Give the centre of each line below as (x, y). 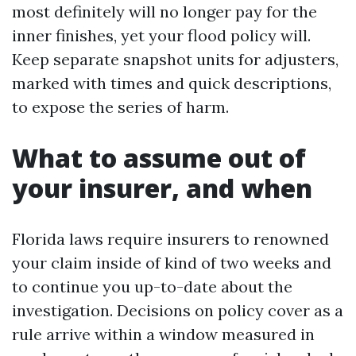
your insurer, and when (162, 188)
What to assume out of (159, 158)
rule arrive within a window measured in (163, 334)
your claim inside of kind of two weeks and (172, 263)
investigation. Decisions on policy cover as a (178, 310)
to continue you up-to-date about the (152, 286)
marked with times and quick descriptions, (172, 83)
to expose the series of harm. (120, 107)
